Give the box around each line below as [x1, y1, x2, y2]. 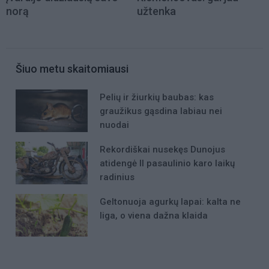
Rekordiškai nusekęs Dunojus [100, 144, 225, 155]
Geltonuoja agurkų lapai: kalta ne [100, 196, 241, 208]
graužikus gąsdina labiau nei [100, 105, 222, 116]
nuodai [100, 119, 129, 130]
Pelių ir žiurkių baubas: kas [100, 91, 214, 103]
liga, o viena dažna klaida [100, 210, 208, 222]
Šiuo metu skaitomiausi [16, 62, 128, 75]
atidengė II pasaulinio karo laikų [100, 157, 235, 169]
